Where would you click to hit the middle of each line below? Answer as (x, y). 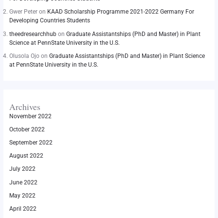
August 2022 (26, 156)
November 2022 (30, 116)
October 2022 (27, 129)
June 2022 (23, 182)
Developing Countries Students (49, 21)
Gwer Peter (23, 12)
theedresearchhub (33, 34)
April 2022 (23, 209)
